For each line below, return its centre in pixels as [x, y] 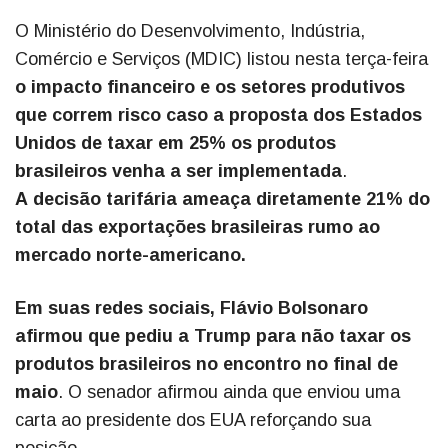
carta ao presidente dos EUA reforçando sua [193, 420]
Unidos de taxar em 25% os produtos [175, 143]
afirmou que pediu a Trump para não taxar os [213, 336]
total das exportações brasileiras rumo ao [197, 227]
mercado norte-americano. [133, 255]
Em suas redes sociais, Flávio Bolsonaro [191, 308]
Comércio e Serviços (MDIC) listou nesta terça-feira [221, 59]
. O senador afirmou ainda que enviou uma [229, 392]
